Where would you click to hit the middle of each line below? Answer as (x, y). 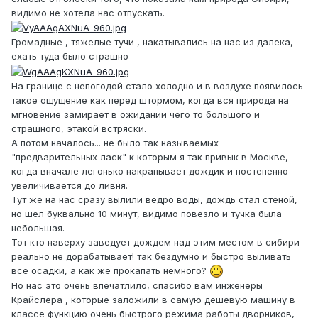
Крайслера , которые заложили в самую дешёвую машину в (153, 299)
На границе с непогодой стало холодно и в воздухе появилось (157, 86)
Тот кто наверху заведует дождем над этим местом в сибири (155, 242)
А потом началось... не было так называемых (115, 142)
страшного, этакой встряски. (79, 128)
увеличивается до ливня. (70, 185)
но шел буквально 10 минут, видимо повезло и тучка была (147, 213)
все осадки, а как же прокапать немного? (110, 270)
